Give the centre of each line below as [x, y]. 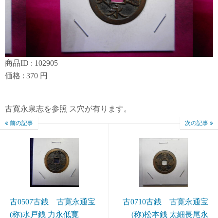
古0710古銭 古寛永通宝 [165, 202]
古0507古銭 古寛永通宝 [53, 202]
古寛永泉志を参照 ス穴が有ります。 [68, 109]
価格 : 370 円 [26, 76]
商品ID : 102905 [31, 63]
